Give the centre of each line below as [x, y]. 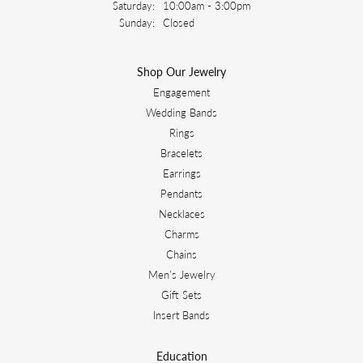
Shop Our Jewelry [181, 71]
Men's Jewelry [181, 274]
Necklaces [181, 213]
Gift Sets [181, 294]
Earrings [181, 173]
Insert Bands [181, 314]
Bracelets [181, 152]
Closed [179, 22]
